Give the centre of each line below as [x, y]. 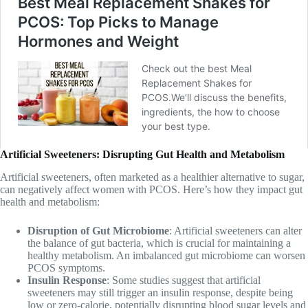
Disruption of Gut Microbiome [98, 231]
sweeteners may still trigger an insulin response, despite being [160, 293]
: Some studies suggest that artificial [184, 280]
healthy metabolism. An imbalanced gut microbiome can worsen [166, 256]
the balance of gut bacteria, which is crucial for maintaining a [159, 243]
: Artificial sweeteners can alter [235, 231]
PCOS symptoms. [66, 268]
